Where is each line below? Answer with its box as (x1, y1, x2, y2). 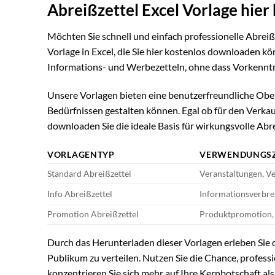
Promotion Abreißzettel (47, 209, 139, 220)
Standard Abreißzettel (47, 168, 131, 179)
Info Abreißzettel (47, 188, 112, 199)
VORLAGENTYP (47, 149, 115, 160)
